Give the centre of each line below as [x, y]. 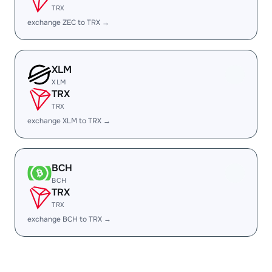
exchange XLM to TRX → [69, 121]
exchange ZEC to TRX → [68, 22]
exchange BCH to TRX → [69, 219]
